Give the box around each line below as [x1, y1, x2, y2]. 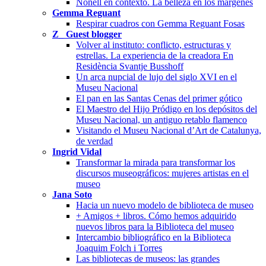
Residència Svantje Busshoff [76, 61, 183, 71]
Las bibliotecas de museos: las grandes [76, 253, 220, 264]
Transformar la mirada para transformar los [76, 157, 235, 167]
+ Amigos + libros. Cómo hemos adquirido [76, 210, 236, 221]
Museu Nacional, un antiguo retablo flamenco [76, 114, 247, 125]
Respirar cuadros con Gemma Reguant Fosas [76, 18, 245, 28]
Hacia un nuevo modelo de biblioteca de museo [76, 199, 254, 210]
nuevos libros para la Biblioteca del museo [76, 221, 234, 232]
